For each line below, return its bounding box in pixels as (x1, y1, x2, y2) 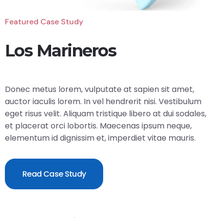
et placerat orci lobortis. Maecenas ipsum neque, (5, 120, 192, 132)
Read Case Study (22, 168, 86, 180)
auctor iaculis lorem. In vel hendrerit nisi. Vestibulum (5, 96, 201, 108)
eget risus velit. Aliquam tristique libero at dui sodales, (5, 108, 206, 120)
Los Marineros (5, 40, 116, 61)
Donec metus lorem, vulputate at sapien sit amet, (5, 84, 194, 95)
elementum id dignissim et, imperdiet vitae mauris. (5, 132, 196, 144)
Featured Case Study (5, 17, 83, 27)
